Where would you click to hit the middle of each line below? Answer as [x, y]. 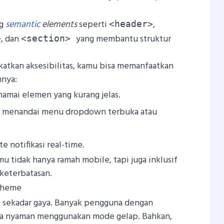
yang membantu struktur [124, 39]
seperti [93, 24]
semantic [23, 24]
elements [59, 24]
